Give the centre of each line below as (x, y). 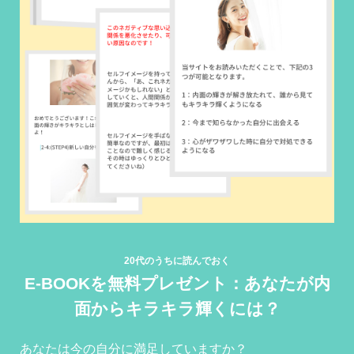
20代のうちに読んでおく (177, 261)
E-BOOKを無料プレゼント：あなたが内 (177, 284)
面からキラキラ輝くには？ (177, 309)
